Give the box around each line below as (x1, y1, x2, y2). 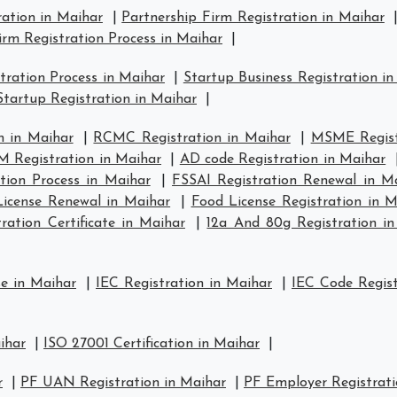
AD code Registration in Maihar (179, 152, 386, 167)
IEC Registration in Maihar (96, 276, 272, 291)
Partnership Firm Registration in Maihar (121, 11, 385, 25)
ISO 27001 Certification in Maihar (43, 337, 260, 351)
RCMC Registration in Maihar (93, 131, 291, 145)
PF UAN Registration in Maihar (20, 376, 226, 390)
